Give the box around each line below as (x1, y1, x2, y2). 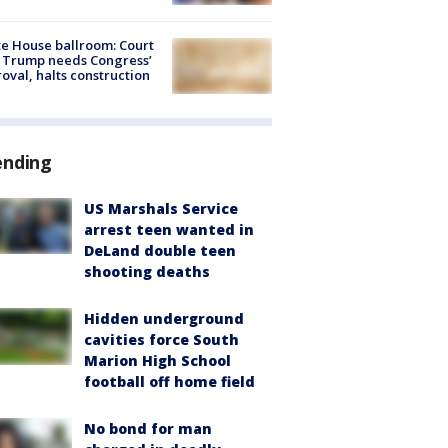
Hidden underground (84, 309, 244, 329)
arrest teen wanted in (84, 220, 254, 240)
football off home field (84, 372, 255, 392)
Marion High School (84, 351, 231, 371)
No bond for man (84, 419, 212, 439)
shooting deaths (84, 262, 210, 282)
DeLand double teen (84, 241, 236, 261)
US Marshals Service (84, 199, 238, 219)
